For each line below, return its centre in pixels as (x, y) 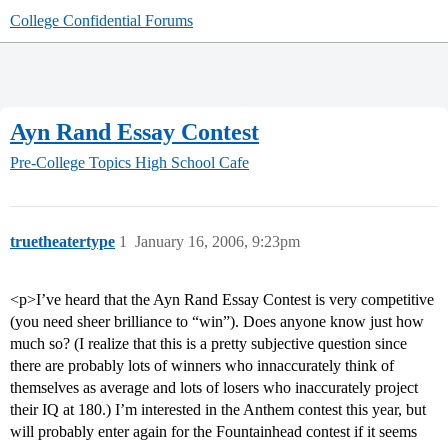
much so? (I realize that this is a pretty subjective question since (208, 344)
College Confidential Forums (101, 20)
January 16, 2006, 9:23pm (217, 242)
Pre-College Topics (70, 163)
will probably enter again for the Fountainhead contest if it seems (213, 432)
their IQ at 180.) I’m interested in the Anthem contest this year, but (218, 410)
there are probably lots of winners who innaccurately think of (202, 366)
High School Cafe (192, 163)
